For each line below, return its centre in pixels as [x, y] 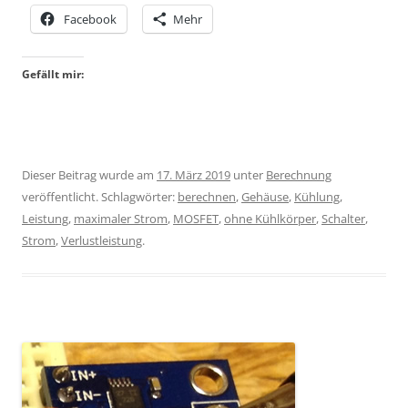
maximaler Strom [121, 218]
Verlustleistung [102, 240]
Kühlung [317, 196]
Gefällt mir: [53, 74]
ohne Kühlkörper [270, 218]
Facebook [90, 19]
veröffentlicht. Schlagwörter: [100, 196]
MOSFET [196, 218]
